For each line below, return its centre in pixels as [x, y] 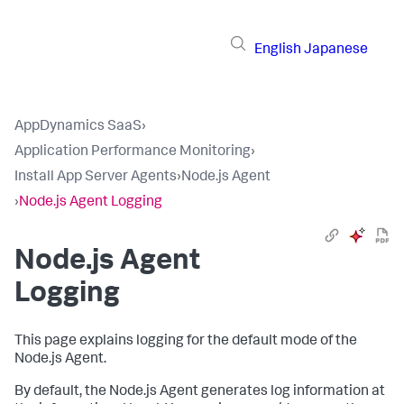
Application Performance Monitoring [133, 152]
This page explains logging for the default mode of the [186, 342]
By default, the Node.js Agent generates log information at [200, 392]
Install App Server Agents [96, 178]
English [278, 50]
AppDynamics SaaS [78, 127]
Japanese [336, 50]
